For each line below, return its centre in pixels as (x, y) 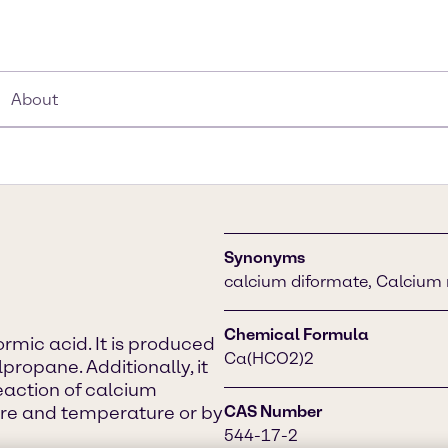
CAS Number (273, 411)
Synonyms (264, 257)
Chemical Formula (296, 334)
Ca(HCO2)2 (269, 358)
